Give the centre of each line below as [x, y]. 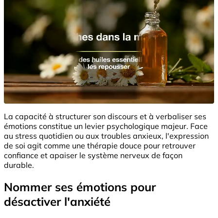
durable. [19, 165]
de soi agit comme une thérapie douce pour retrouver [100, 145]
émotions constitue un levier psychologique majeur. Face [106, 126]
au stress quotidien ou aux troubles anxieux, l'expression [106, 136]
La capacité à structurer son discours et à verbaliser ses [105, 116]
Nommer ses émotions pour [80, 187]
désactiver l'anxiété [57, 201]
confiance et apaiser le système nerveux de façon [93, 155]
